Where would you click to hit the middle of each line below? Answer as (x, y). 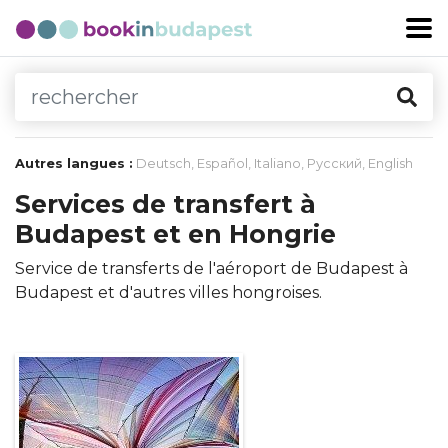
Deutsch (163, 163)
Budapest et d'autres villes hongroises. (168, 292)
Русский (334, 163)
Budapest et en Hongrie (175, 234)
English (390, 163)
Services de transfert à (165, 204)
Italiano (277, 163)
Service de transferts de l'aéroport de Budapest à (211, 268)
